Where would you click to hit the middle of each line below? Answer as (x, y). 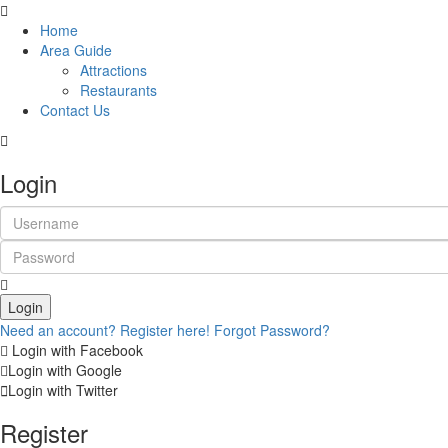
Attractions (113, 70)
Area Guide (76, 50)
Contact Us (75, 110)
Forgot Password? (272, 330)
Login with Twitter (63, 390)
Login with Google (65, 370)
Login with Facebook (75, 350)
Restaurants (118, 90)
